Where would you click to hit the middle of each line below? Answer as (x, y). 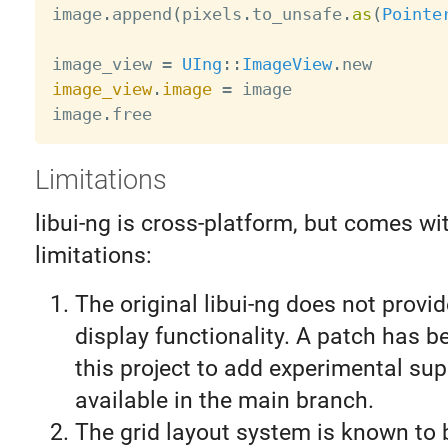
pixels (211, 13)
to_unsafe (296, 13)
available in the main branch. (224, 401)
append (141, 13)
